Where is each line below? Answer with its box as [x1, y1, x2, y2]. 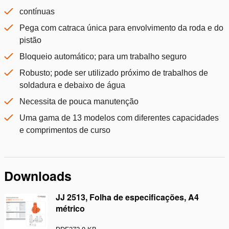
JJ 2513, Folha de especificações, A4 [56, 191, 199, 203]
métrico [56, 202, 85, 215]
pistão [19, 36, 41, 45]
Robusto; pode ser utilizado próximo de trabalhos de [19, 68, 208, 78]
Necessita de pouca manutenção [19, 97, 139, 106]
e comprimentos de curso [19, 126, 110, 135]
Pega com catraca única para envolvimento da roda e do [19, 24, 223, 33]
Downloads [4, 167, 72, 186]
